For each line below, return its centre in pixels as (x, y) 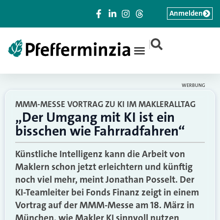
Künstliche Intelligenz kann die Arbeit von (100, 154)
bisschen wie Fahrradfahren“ (100, 131)
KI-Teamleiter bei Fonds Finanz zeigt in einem (107, 192)
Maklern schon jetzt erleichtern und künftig (104, 167)
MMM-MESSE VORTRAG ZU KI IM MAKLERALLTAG (105, 104)
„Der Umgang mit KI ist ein (95, 117)
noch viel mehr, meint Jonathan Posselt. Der (105, 179)
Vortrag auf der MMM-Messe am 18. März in (105, 205)
